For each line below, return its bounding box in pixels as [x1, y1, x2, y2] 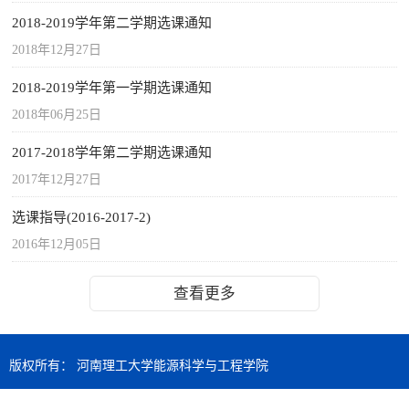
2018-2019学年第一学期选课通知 [12, 80, 213, 95]
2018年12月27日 [12, 43, 102, 57]
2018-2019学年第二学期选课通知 [12, 16, 213, 30]
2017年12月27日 [12, 173, 102, 186]
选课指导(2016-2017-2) [12, 210, 152, 225]
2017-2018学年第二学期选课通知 [12, 145, 213, 160]
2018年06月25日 [12, 108, 102, 121]
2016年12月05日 [12, 237, 102, 251]
